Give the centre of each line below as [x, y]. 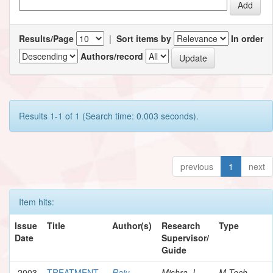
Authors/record [112, 56]
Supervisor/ [185, 237]
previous [197, 166]
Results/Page [46, 38]
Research [181, 225]
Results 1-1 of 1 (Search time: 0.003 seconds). [109, 115]
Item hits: [37, 201]
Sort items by [144, 38]
